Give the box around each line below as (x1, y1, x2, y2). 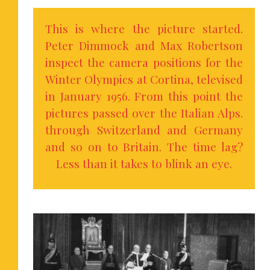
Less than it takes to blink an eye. (56, 155, 232, 171)
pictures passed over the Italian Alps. (45, 104, 243, 121)
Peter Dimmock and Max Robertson (45, 37, 243, 53)
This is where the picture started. (45, 20, 243, 36)
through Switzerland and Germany (45, 121, 243, 137)
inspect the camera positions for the (45, 54, 243, 70)
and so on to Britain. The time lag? (45, 138, 243, 154)
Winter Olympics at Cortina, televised (45, 71, 243, 87)
